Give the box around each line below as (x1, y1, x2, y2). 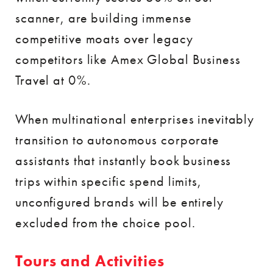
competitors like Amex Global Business (15, 51, 241, 68)
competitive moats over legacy (15, 30, 193, 48)
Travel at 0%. (15, 71, 91, 89)
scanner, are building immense (15, 9, 192, 27)
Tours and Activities (15, 251, 165, 271)
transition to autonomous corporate (15, 131, 219, 149)
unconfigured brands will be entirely (15, 193, 224, 211)
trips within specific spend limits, (15, 172, 202, 190)
